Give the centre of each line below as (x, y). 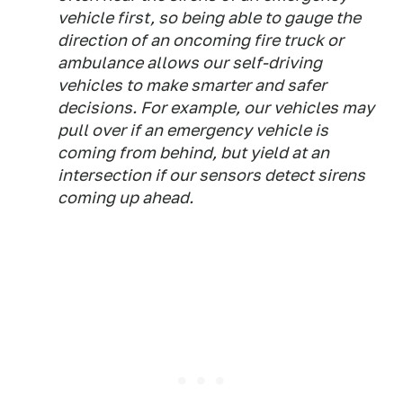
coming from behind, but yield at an (193, 152)
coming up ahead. (125, 197)
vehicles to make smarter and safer (192, 85)
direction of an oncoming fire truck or (201, 40)
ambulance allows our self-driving (190, 63)
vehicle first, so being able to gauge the (209, 18)
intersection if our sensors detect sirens (211, 175)
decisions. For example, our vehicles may (216, 107)
